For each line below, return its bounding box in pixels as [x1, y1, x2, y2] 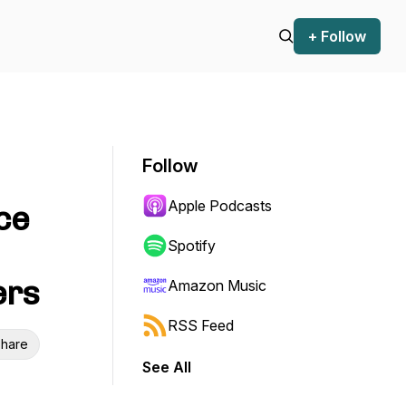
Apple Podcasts [168, 197, 272, 215]
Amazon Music [168, 276, 266, 295]
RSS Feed [168, 316, 234, 334]
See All [142, 358, 191, 376]
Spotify [168, 237, 216, 255]
